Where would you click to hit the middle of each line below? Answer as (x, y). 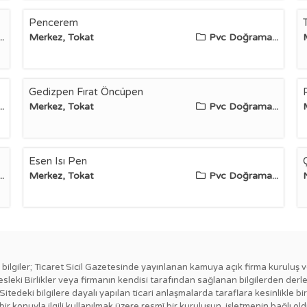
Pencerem (53, 23)
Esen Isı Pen (58, 161)
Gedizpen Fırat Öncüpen (86, 92)
